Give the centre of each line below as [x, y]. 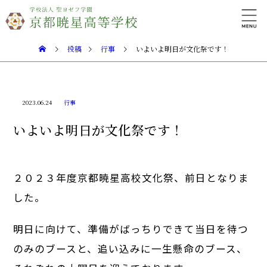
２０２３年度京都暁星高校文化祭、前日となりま [131, 178]
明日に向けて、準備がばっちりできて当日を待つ [131, 229]
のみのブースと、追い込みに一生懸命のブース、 [131, 249]
